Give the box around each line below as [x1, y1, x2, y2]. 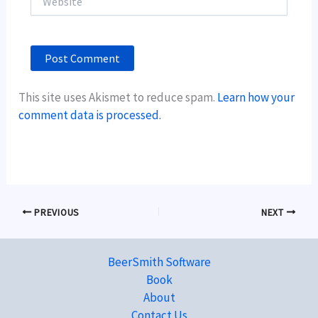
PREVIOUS [31, 206, 79, 219]
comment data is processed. [18, 107, 162, 124]
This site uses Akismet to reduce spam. [18, 89, 218, 106]
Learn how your [217, 89, 295, 106]
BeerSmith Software [107, 254, 211, 270]
